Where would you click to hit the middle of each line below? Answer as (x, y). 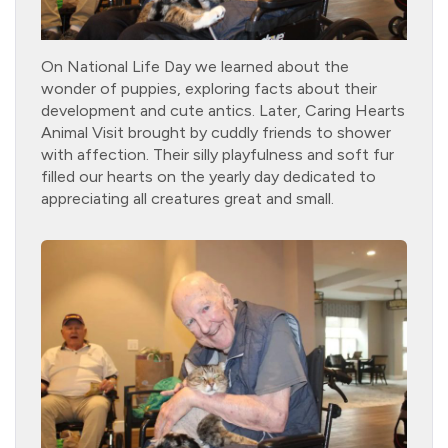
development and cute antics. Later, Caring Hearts (223, 110)
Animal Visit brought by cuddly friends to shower (216, 132)
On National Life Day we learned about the (195, 66)
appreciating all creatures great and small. (187, 198)
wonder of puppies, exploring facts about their (209, 88)
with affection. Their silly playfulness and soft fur (217, 154)
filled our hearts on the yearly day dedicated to (208, 176)
